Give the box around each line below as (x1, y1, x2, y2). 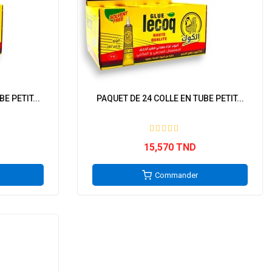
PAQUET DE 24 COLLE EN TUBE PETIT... (96, 93, 244, 103)
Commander (155, 171, 198, 180)
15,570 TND (144, 141, 196, 153)
